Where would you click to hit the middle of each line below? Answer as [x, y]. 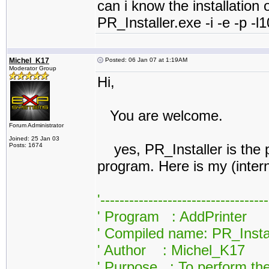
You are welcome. [160, 116]
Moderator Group [33, 68]
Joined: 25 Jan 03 [34, 138]
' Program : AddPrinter [172, 216]
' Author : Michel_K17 [171, 250]
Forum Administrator [36, 125]
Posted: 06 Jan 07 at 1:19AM [145, 60]
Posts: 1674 [26, 145]
